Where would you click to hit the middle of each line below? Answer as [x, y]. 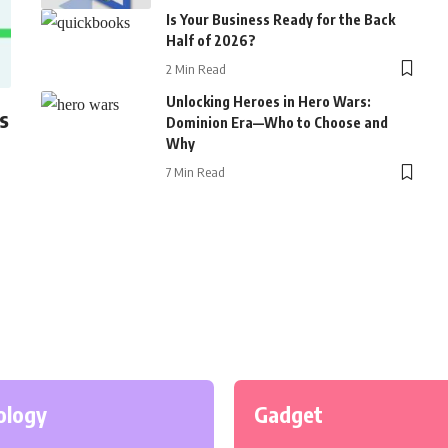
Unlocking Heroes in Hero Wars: [268, 102]
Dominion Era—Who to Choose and [276, 123]
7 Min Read [195, 172]
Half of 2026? [210, 40]
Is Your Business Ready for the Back [280, 19]
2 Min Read [195, 68]
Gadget [288, 413]
